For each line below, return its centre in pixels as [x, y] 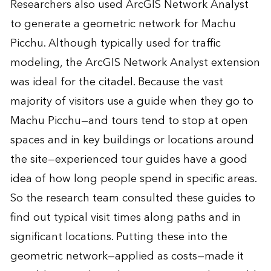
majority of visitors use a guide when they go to [132, 102]
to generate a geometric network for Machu [123, 24]
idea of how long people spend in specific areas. [133, 179]
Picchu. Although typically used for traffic [115, 44]
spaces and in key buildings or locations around [132, 140]
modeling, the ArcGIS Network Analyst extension [135, 63]
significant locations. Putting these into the [119, 237]
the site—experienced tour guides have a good [129, 160]
